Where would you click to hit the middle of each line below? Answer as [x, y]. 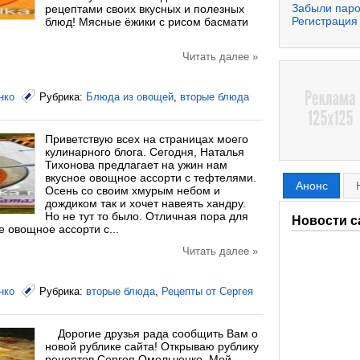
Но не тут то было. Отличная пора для [147, 216]
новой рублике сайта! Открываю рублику [152, 346]
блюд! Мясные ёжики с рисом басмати [147, 22]
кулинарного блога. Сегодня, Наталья [145, 152]
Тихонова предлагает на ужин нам [136, 165]
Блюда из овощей [130, 97]
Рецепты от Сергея [207, 291]
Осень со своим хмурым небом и [133, 190]
